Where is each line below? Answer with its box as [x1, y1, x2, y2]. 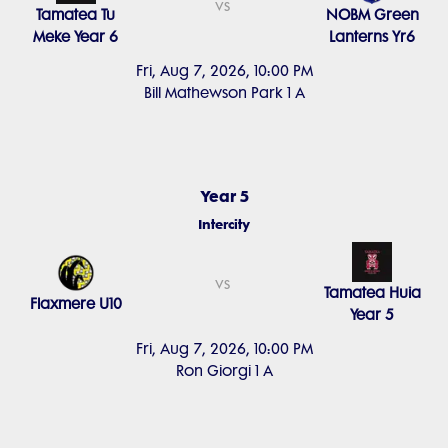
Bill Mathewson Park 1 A [143, 84, 305, 102]
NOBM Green [325, 6, 419, 24]
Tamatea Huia [323, 284, 421, 302]
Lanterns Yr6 [329, 28, 416, 46]
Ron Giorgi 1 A [175, 362, 273, 380]
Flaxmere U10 [29, 295, 122, 313]
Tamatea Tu [36, 6, 116, 24]
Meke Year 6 [33, 28, 119, 46]
